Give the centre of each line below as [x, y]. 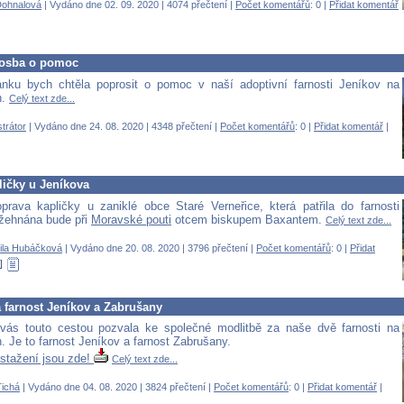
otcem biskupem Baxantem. [248, 220]
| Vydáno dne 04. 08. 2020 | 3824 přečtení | [117, 387]
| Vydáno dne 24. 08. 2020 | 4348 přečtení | [123, 126]
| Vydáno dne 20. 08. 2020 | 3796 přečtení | [159, 248]
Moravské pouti [131, 220]
